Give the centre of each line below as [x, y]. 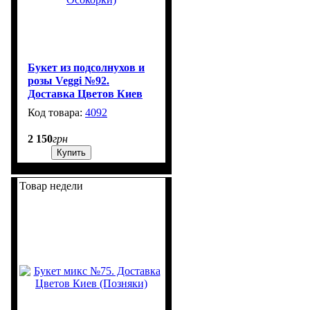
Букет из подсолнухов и [86, 67]
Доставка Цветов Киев [85, 93]
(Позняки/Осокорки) [79, 107]
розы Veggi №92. [69, 80]
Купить [71, 152]
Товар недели [51, 185]
